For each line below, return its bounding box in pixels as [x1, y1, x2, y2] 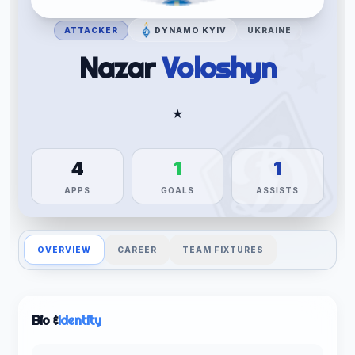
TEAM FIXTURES [181, 244, 265, 254]
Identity [58, 311, 101, 328]
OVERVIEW [36, 244, 91, 254]
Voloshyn [162, 51, 277, 86]
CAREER [116, 244, 157, 254]
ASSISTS [256, 185, 300, 196]
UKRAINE [246, 25, 292, 35]
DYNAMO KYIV [154, 25, 227, 35]
